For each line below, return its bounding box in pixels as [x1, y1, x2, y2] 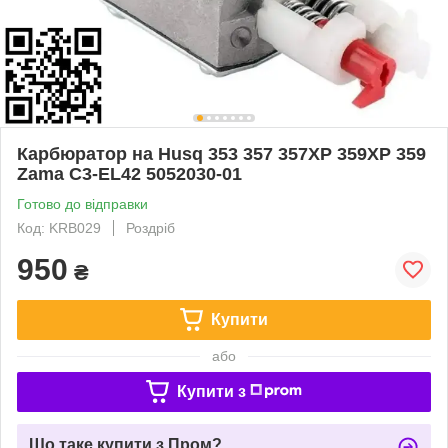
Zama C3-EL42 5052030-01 [17, 163, 242, 184]
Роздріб [126, 219, 175, 236]
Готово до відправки [17, 195, 148, 212]
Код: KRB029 [17, 219, 101, 236]
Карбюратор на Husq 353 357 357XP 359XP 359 [17, 143, 426, 164]
